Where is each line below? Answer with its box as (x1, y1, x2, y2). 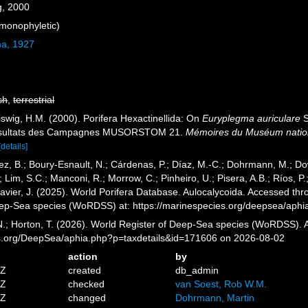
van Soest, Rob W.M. (175, 278, 267, 289)
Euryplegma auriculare (202, 113, 301, 124)
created (68, 265, 102, 276)
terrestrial (13, 94, 55, 105)
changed (68, 292, 107, 303)
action (68, 251, 98, 262)
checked (68, 278, 105, 289)
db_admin (175, 265, 219, 276)
